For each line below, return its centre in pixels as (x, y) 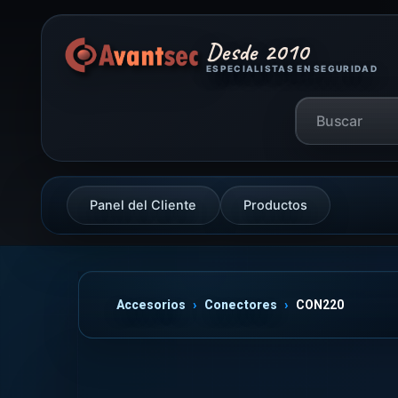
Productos (275, 205)
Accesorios (151, 305)
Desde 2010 (258, 51)
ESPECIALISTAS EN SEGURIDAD (292, 68)
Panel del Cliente (143, 205)
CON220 (320, 305)
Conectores (241, 305)
